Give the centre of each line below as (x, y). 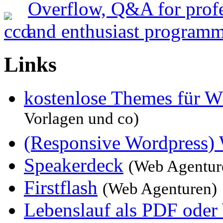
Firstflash (61, 188)
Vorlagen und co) (81, 120)
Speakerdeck (74, 165)
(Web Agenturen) (160, 189)
